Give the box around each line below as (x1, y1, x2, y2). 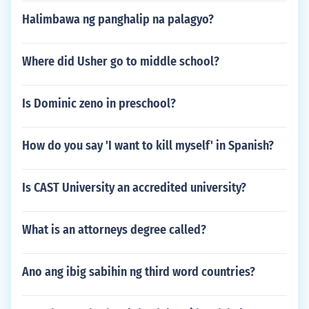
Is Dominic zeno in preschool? (22, 96, 176, 111)
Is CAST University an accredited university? (22, 180, 246, 195)
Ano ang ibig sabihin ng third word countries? (22, 264, 255, 279)
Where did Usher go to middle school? (22, 54, 219, 69)
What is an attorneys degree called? (22, 222, 206, 237)
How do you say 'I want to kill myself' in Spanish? (22, 138, 274, 153)
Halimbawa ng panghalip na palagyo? (22, 12, 214, 27)
